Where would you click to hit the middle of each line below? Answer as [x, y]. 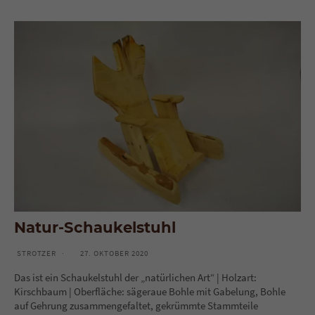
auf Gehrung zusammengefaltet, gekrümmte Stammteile [136, 305]
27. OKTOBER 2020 [114, 253]
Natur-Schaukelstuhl [95, 227]
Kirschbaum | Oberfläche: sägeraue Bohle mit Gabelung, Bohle [150, 291]
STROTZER [37, 253]
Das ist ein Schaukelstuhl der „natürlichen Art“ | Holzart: [135, 277]
